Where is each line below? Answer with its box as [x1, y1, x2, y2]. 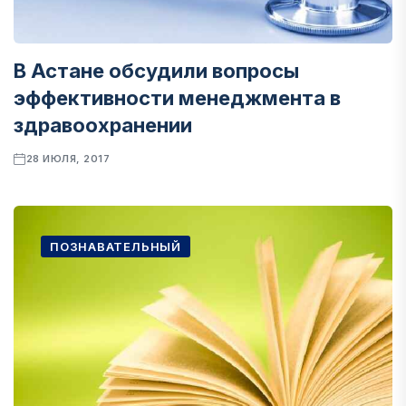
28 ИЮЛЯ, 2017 [25, 152, 111, 165]
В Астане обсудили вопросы [14, 59, 299, 82]
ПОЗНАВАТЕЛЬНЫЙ [50, 239, 181, 254]
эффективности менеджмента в [14, 86, 341, 110]
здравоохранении [14, 113, 192, 137]
